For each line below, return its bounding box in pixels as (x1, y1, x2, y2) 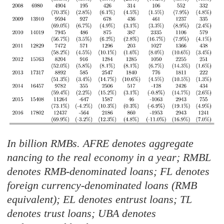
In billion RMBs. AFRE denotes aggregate (7, 136, 194, 149)
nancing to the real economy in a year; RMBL (7, 150, 211, 163)
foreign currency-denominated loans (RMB (7, 178, 197, 191)
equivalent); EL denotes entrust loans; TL (7, 192, 192, 205)
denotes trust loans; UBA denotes (7, 206, 156, 219)
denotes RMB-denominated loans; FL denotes (7, 164, 210, 177)
